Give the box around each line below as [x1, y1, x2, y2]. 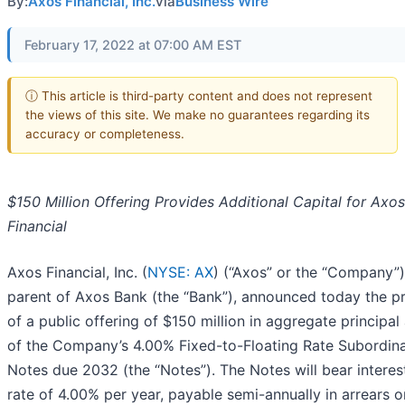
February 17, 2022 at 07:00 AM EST [24, 37, 241, 53]
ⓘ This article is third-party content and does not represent [25, 88, 372, 103]
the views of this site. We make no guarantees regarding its [25, 107, 370, 122]
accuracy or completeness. [25, 126, 184, 141]
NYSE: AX [147, 262, 213, 281]
